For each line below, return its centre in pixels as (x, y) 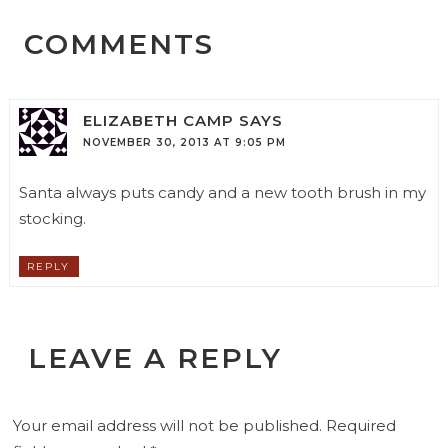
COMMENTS (118, 43)
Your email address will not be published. (168, 426)
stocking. (52, 219)
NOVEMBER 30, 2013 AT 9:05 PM (184, 143)
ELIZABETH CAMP (158, 121)
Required (359, 426)
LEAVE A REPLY (155, 358)
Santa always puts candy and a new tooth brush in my (222, 193)
